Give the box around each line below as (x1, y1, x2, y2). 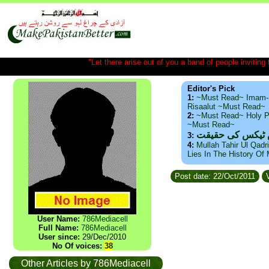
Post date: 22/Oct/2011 (172, 172, 258, 181)
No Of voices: (52, 241, 104, 250)
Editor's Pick (187, 84, 235, 93)
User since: (38, 232, 80, 241)
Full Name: (38, 223, 79, 232)
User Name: (37, 214, 80, 223)
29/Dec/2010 (80, 232, 126, 241)
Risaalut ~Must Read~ (187, 102, 265, 111)
